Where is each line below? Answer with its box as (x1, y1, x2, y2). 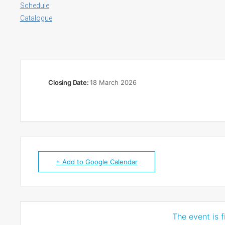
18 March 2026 (90, 78, 137, 86)
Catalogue (20, 14, 52, 22)
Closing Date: (48, 78, 90, 86)
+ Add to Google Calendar (55, 157, 138, 166)
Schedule (20, 2, 49, 10)
